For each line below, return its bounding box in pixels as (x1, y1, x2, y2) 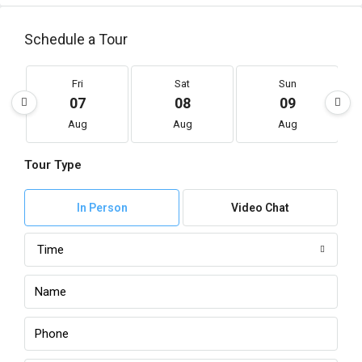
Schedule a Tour (24, 31, 128, 48)
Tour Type (24, 158, 82, 172)
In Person (76, 201, 128, 214)
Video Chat (231, 201, 289, 214)
